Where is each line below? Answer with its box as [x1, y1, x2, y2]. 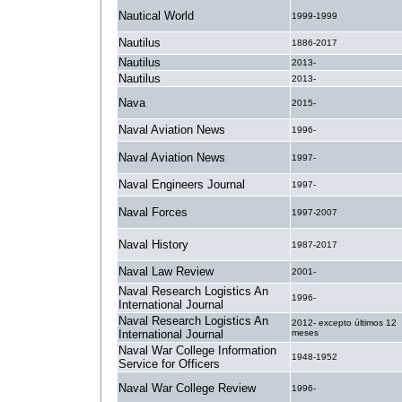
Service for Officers [118, 357, 220, 371]
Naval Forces [118, 205, 188, 219]
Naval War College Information [118, 344, 276, 357]
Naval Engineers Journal [118, 178, 245, 191]
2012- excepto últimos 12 [292, 318, 397, 328]
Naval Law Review [118, 265, 214, 278]
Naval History [118, 238, 188, 251]
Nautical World [118, 9, 194, 22]
